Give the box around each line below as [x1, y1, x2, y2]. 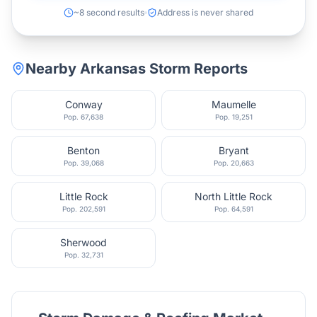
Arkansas [80, 60, 146, 77]
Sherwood [60, 236, 107, 248]
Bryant [218, 144, 249, 156]
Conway [64, 98, 103, 110]
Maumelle [211, 98, 256, 110]
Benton [67, 144, 100, 156]
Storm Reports [146, 60, 248, 77]
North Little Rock [195, 190, 272, 202]
